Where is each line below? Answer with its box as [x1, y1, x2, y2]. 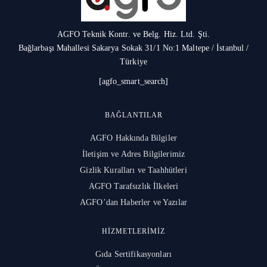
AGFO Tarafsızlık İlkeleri [88, 181, 179, 191]
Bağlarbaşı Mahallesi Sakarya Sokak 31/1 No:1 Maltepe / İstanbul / [18, 43, 249, 52]
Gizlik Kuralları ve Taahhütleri [80, 165, 187, 175]
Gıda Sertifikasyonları [95, 249, 172, 259]
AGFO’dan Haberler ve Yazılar [80, 197, 187, 207]
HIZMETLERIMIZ [102, 226, 165, 235]
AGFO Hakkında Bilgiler [89, 133, 178, 142]
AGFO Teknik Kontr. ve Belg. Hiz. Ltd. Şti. [57, 29, 210, 39]
